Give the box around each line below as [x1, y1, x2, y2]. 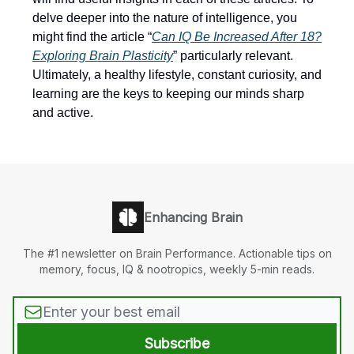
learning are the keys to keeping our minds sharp [32, 87, 304, 101]
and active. [32, 106, 93, 120]
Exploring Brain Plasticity [32, 49, 173, 63]
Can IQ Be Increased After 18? [152, 30, 322, 44]
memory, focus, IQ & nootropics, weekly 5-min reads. [40, 262, 314, 277]
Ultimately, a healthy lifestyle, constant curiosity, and [32, 68, 322, 82]
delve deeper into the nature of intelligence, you [32, 11, 297, 25]
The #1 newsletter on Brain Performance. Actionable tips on [22, 247, 332, 261]
